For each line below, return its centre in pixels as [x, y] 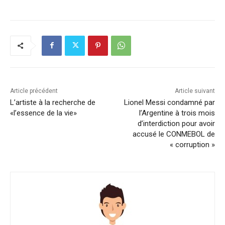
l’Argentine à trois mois [177, 113]
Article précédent [34, 91]
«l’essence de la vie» [43, 113]
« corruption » [192, 144]
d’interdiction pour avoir [176, 123]
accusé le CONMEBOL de [174, 134]
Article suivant [195, 91]
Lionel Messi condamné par [169, 102]
